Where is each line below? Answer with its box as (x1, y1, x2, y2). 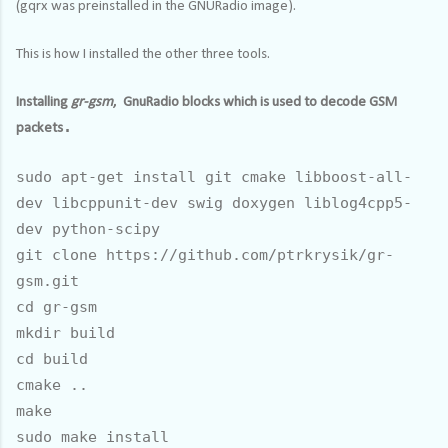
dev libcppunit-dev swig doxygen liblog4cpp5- (16, 193, 412, 212)
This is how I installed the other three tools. (16, 46, 270, 62)
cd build (16, 349, 88, 368)
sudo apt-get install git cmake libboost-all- (16, 167, 412, 186)
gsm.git (16, 271, 79, 290)
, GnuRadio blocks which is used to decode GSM (113, 94, 397, 110)
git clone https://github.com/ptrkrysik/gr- (16, 245, 394, 264)
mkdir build (16, 323, 115, 342)
